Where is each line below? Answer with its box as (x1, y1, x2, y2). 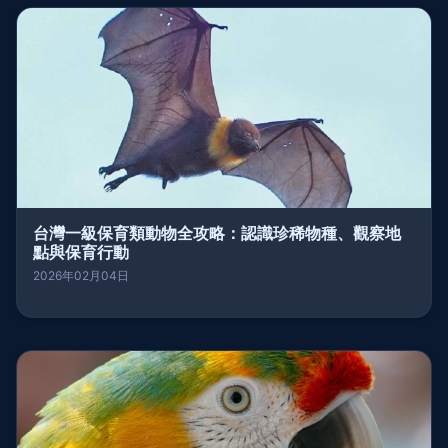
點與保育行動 (33, 241, 129, 262)
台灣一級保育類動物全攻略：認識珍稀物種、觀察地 (33, 222, 401, 243)
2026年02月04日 (33, 267, 129, 283)
